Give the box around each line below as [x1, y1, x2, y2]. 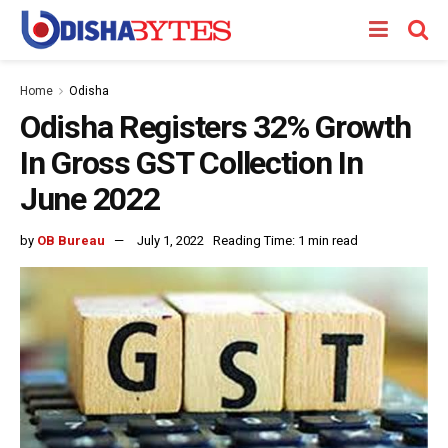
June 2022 [20, 180, 160, 218]
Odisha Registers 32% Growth [20, 108, 411, 146]
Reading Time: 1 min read [213, 232, 358, 248]
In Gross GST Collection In [20, 144, 363, 182]
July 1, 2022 [137, 232, 204, 248]
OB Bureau [37, 232, 105, 248]
